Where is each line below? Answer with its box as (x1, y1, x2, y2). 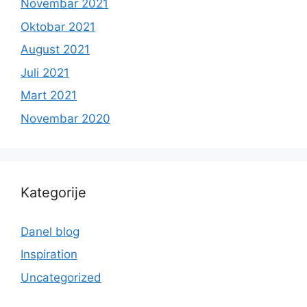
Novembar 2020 (21, 111, 110, 125)
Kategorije (21, 184, 86, 201)
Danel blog (21, 224, 79, 238)
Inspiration (21, 247, 77, 262)
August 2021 (21, 42, 90, 57)
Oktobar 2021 (21, 19, 95, 34)
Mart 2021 (21, 88, 77, 103)
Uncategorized (21, 270, 101, 284)
